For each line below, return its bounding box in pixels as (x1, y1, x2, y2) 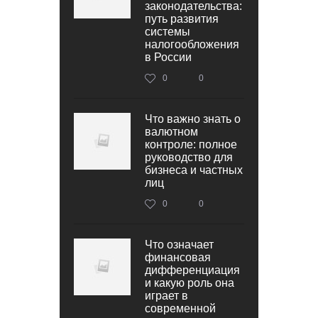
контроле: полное (145, 138, 237, 150)
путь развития (145, 12, 219, 25)
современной (145, 302, 216, 314)
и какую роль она (145, 276, 234, 289)
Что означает (145, 238, 214, 251)
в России (145, 50, 192, 63)
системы (145, 25, 190, 38)
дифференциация (145, 263, 240, 276)
